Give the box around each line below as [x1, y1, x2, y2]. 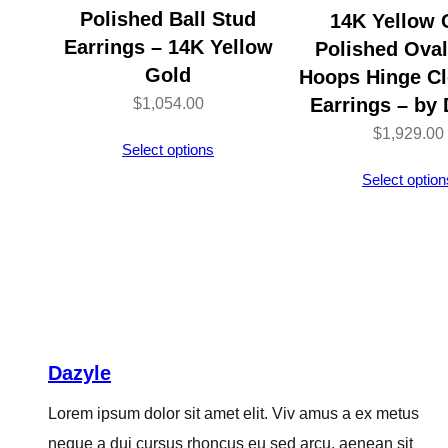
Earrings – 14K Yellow [63, 35, 273, 58]
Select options [122, 140, 214, 158]
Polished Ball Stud [80, 7, 256, 30]
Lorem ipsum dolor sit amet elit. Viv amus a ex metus [48, 404, 419, 422]
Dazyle [48, 361, 111, 384]
